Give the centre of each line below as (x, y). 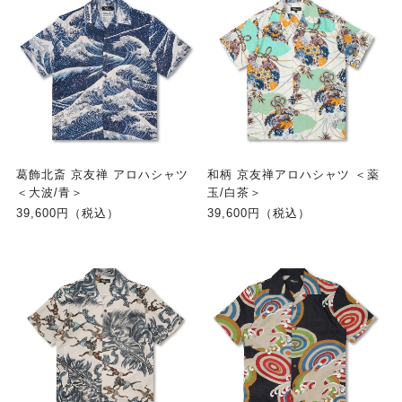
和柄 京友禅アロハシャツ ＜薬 (293, 175)
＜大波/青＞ (49, 193)
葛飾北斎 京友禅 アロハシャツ (102, 175)
